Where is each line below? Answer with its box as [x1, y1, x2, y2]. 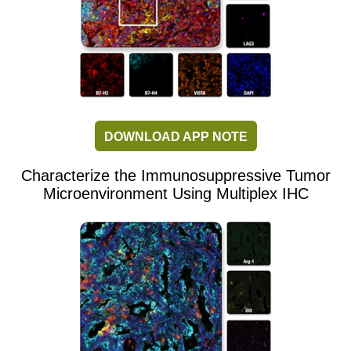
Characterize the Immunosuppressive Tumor [20, 167, 331, 185]
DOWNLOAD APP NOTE [103, 130, 248, 144]
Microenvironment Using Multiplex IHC [42, 185, 309, 203]
